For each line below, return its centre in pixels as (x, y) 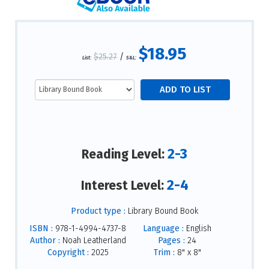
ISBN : (41, 229)
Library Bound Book (162, 211)
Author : (45, 241)
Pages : (171, 241)
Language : (163, 229)
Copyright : (68, 253)
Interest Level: (124, 185)
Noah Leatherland (93, 241)
